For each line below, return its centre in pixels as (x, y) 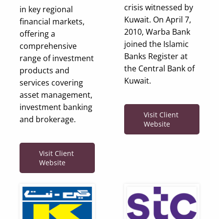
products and (44, 71)
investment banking (56, 107)
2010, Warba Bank (157, 32)
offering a (37, 34)
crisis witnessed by (159, 7)
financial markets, (52, 22)
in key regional (46, 10)
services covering (51, 83)
